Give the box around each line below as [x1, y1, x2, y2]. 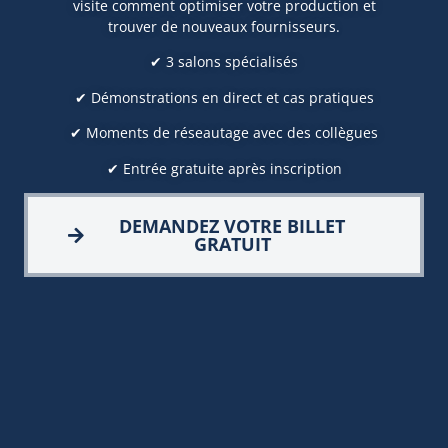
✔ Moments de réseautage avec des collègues [70, 123, 378, 143]
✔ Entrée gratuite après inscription [106, 158, 342, 178]
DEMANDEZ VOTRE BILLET [119, 213, 345, 238]
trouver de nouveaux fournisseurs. [108, 17, 340, 36]
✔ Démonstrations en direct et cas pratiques [74, 87, 374, 107]
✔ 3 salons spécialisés [150, 52, 298, 72]
